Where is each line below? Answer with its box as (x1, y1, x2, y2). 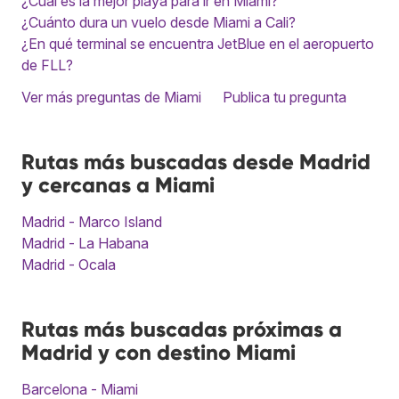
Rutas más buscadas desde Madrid (21, 148, 370, 175)
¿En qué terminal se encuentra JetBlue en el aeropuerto (21, 34, 374, 53)
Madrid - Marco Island (21, 212, 162, 231)
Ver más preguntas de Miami (21, 87, 201, 106)
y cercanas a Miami (21, 171, 215, 198)
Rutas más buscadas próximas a (21, 315, 342, 342)
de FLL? (21, 55, 73, 74)
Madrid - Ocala (21, 255, 116, 273)
